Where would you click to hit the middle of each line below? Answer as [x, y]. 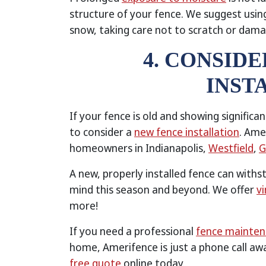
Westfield [231, 148]
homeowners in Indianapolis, [139, 148]
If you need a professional [133, 231]
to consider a [102, 132]
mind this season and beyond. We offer [163, 189]
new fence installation [187, 132]
